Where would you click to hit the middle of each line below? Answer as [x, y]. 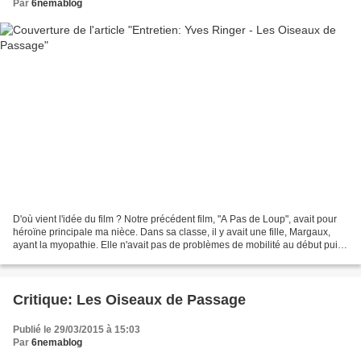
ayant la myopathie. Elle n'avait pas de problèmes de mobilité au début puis [178, 245]
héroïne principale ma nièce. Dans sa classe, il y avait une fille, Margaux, [172, 232]
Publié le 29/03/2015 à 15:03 [77, 329]
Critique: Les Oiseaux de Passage [129, 299]
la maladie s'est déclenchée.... [79, 257]
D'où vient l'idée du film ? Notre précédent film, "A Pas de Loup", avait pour [175, 219]
